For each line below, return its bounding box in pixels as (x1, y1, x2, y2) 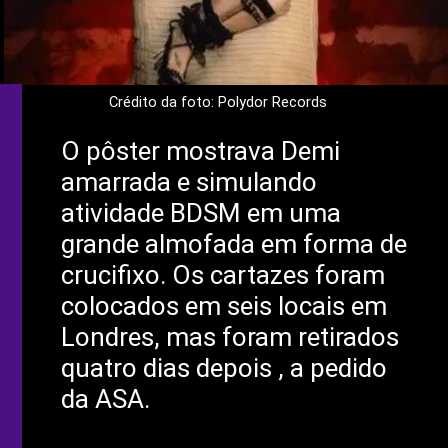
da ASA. (60, 384, 150, 415)
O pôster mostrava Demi (60, 136, 340, 167)
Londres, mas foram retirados (60, 322, 399, 353)
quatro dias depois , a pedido (60, 353, 387, 384)
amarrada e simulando (60, 167, 317, 198)
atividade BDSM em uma (60, 198, 341, 229)
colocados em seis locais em (60, 291, 387, 322)
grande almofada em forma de (60, 229, 407, 260)
